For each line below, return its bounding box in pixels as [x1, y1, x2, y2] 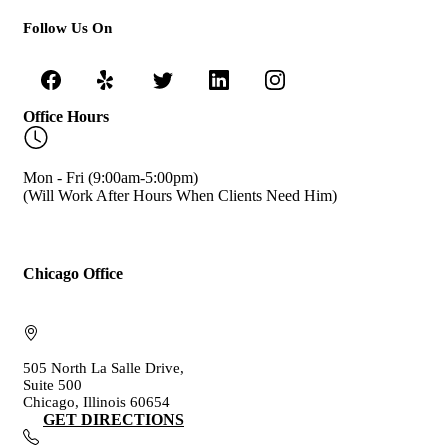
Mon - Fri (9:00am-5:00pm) [23, 169, 198, 186]
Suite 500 [23, 376, 82, 393]
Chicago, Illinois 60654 [23, 393, 170, 410]
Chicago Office [23, 264, 123, 282]
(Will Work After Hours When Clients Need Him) [23, 187, 337, 204]
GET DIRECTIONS [43, 410, 184, 428]
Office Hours [23, 108, 109, 125]
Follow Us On [23, 20, 112, 36]
